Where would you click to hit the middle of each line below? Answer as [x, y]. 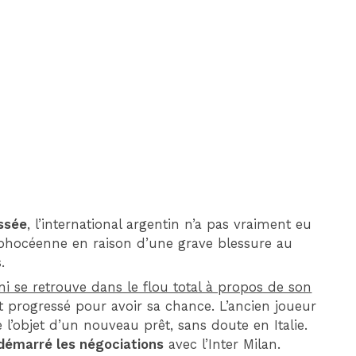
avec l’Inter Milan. [222, 345]
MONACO [189, 103]
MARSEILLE [304, 103]
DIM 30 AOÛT [244, 29]
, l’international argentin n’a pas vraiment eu [170, 224]
